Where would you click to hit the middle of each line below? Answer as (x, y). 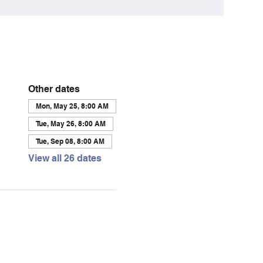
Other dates (54, 89)
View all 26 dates (65, 158)
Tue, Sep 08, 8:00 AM (70, 141)
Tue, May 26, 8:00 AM (70, 123)
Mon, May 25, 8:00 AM (72, 106)
